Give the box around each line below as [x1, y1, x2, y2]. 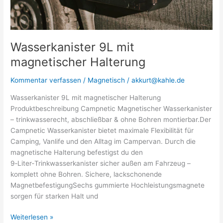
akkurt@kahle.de [131, 76, 185, 84]
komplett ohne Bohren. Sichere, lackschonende [10, 170, 162, 178]
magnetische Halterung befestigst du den [10, 148, 143, 156]
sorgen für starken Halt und [10, 192, 99, 200]
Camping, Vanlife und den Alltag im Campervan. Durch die [10, 137, 196, 145]
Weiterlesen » [10, 213, 54, 222]
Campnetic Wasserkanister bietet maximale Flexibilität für [10, 126, 194, 134]
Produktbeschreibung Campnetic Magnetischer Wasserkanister [10, 104, 213, 112]
